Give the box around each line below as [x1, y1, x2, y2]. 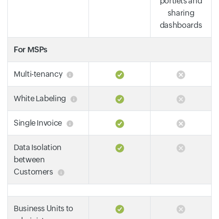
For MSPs [14, 45, 48, 54]
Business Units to [14, 204, 73, 213]
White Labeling [14, 94, 66, 103]
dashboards [159, 21, 202, 30]
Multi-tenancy [14, 69, 63, 79]
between [14, 155, 45, 164]
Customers [14, 167, 53, 176]
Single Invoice [14, 118, 62, 128]
